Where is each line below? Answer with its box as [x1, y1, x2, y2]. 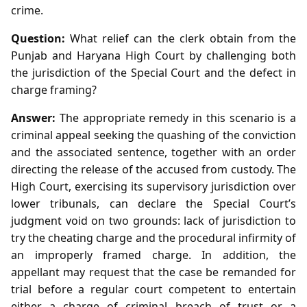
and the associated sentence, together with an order [11, 144, 296, 160]
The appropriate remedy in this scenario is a [56, 110, 296, 125]
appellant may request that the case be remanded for [11, 264, 296, 280]
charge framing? [11, 82, 97, 97]
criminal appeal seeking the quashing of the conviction [11, 127, 296, 143]
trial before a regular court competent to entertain [11, 281, 296, 297]
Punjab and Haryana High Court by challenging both [11, 47, 296, 63]
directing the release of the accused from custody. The [11, 161, 296, 177]
